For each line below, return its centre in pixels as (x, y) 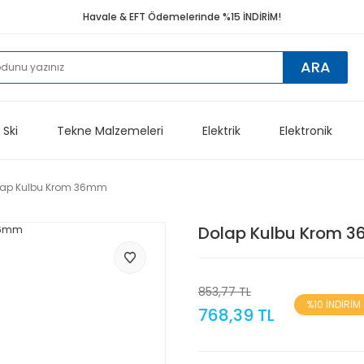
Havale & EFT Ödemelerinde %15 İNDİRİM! (182, 16)
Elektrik (221, 130)
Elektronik (305, 130)
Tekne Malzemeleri (110, 130)
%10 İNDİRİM (333, 304)
